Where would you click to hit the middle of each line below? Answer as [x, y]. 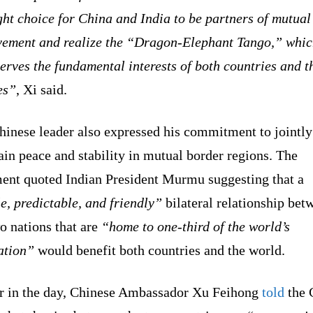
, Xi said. [42, 89]
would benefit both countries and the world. [161, 250]
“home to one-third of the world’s [196, 226]
